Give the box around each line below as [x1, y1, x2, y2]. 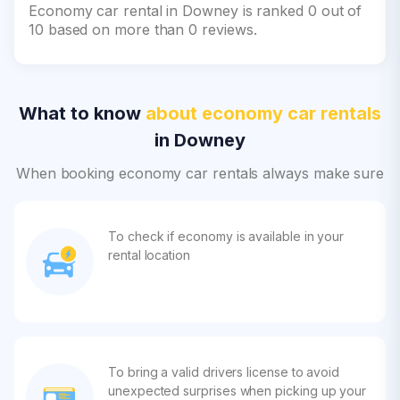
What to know [19, 103, 146, 124]
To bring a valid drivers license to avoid [108, 364, 340, 379]
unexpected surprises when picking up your [108, 383, 367, 398]
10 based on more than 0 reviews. [29, 21, 257, 38]
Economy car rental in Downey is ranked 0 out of [29, 2, 362, 20]
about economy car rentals [146, 103, 381, 124]
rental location [108, 247, 190, 262]
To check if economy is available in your [108, 229, 345, 244]
